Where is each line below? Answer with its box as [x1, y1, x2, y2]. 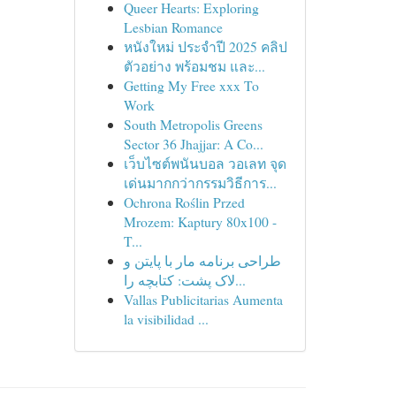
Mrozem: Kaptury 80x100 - [123, 212, 277, 231]
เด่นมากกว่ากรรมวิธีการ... [123, 173, 277, 192]
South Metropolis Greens [123, 115, 263, 133]
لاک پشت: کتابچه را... [234, 270, 246, 289]
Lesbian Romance [123, 18, 223, 36]
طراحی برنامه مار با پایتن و [123, 251, 281, 270]
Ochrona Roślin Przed [123, 193, 245, 211]
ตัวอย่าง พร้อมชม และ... [123, 57, 265, 75]
